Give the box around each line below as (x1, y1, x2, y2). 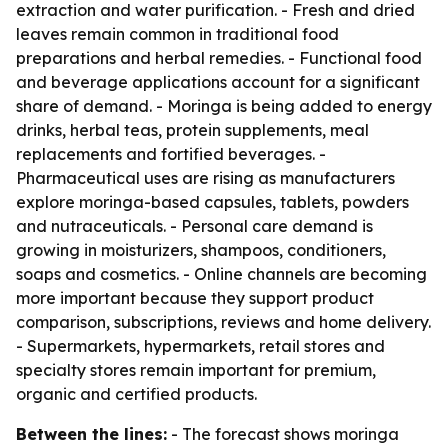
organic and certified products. (16, 384, 257, 404)
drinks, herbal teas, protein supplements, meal (16, 120, 369, 140)
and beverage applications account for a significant (16, 72, 420, 92)
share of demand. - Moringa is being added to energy (16, 96, 432, 116)
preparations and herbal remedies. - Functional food (16, 48, 422, 68)
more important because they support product (16, 288, 374, 308)
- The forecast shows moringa (167, 424, 399, 444)
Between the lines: (16, 424, 167, 444)
